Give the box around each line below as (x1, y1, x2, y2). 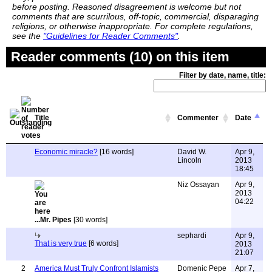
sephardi (177, 231, 206, 240)
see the (12, 31, 43, 41)
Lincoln (177, 156, 202, 165)
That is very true (35, 239, 87, 248)
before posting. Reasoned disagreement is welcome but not (12, 2, 241, 12)
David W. (177, 148, 206, 156)
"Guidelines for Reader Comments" (43, 31, 178, 41)
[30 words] (72, 216, 107, 224)
